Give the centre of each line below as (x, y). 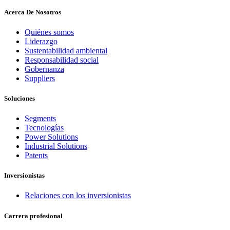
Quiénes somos (49, 32)
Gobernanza (44, 69)
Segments (40, 119)
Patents (36, 156)
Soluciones (20, 98)
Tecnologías (44, 128)
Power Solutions (51, 137)
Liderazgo (41, 41)
